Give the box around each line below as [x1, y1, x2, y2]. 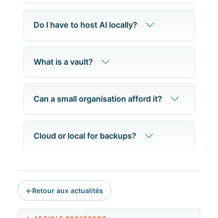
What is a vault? [34, 57, 93, 67]
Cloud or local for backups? [34, 131, 136, 141]
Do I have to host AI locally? [34, 20, 137, 30]
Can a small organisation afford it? [34, 94, 162, 104]
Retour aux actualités [32, 186, 103, 195]
